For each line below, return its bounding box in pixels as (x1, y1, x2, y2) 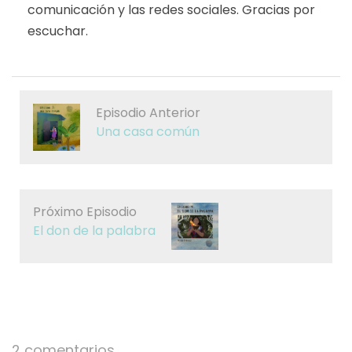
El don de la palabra (33, 222, 156, 240)
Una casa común (96, 123, 200, 141)
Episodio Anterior (96, 104, 200, 122)
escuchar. (27, 22, 88, 40)
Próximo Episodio (33, 203, 137, 221)
